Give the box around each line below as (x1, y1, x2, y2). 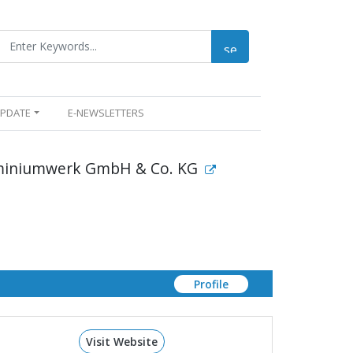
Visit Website (86, 334, 158, 349)
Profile (194, 276, 229, 292)
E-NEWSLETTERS (67, 106, 144, 120)
